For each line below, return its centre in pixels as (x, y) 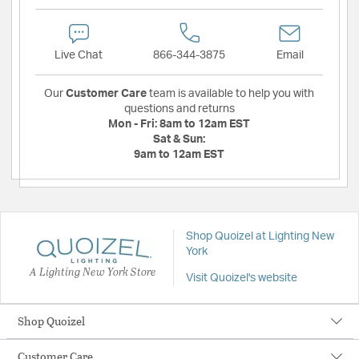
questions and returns (179, 109)
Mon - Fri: (134, 125)
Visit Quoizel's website (241, 278)
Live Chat (79, 56)
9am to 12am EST (179, 155)
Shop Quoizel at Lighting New (260, 237)
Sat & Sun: (179, 140)
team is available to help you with (230, 94)
